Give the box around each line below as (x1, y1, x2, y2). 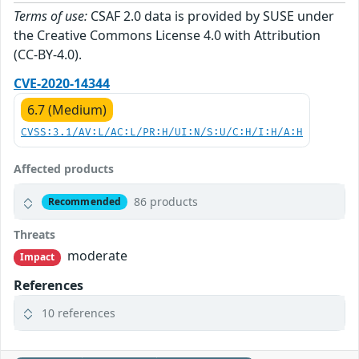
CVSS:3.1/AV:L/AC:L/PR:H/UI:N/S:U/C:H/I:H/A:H (21, 127, 303, 139)
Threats (14, 227, 55, 243)
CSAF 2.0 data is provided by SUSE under (87, 7, 334, 26)
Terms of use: (14, 7, 87, 26)
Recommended (47, 194, 122, 208)
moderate (64, 247, 128, 265)
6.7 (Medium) (27, 101, 107, 119)
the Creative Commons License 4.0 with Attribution (14, 26, 321, 45)
